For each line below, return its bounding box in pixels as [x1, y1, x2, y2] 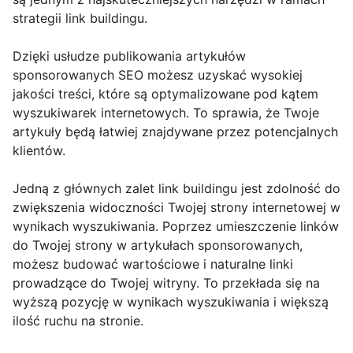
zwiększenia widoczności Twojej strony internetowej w [13, 199, 340, 215]
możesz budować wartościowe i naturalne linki [13, 255, 293, 272]
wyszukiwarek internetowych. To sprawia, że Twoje [13, 104, 319, 121]
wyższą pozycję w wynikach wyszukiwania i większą [13, 293, 329, 310]
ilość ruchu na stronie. [13, 312, 143, 329]
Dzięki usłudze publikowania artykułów [13, 47, 246, 64]
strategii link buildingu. [13, 9, 147, 26]
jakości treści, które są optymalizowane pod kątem [13, 85, 318, 102]
